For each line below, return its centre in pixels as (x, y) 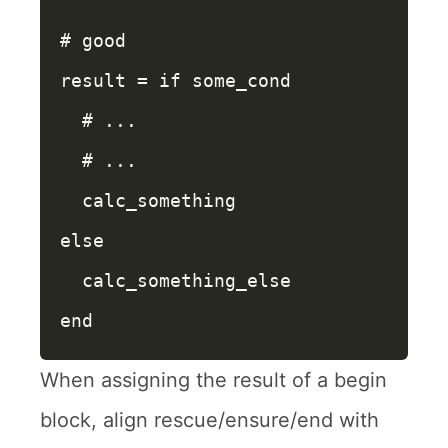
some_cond (241, 80)
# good (93, 40)
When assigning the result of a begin (213, 380)
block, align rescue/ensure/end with (209, 420)
